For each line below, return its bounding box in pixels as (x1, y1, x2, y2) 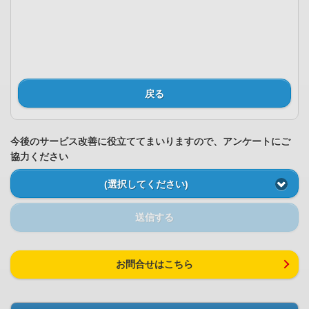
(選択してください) (103, 178, 188, 190)
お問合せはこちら (116, 259, 193, 270)
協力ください (10, 151, 68, 163)
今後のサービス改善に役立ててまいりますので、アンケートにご (10, 136, 290, 148)
